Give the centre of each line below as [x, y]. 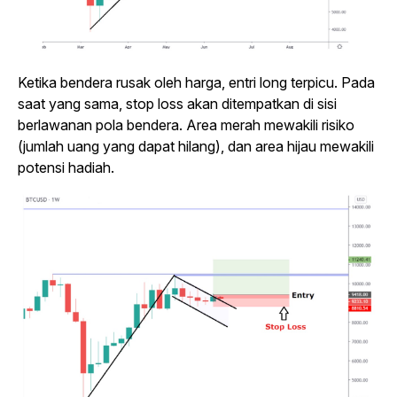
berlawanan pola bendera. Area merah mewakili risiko [186, 125]
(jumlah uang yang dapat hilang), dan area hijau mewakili [196, 147]
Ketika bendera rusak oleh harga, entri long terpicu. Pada [196, 83]
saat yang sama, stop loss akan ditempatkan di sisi [177, 104]
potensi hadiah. [66, 168]
